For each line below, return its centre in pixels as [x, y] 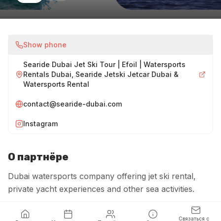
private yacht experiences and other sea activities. [101, 189]
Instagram [40, 124]
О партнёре [38, 157]
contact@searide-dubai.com [73, 104]
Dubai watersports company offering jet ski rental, [102, 176]
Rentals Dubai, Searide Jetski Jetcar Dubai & [101, 74]
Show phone [45, 45]
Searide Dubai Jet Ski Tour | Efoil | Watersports [104, 65]
